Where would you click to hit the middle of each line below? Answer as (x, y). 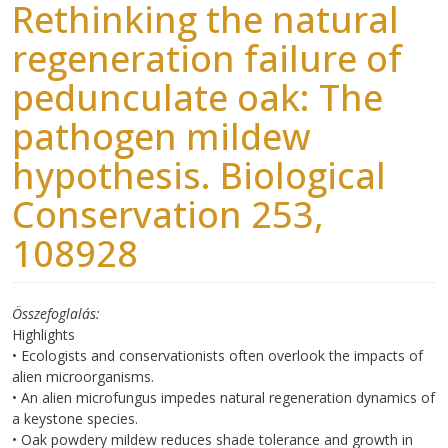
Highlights (43, 334)
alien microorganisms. (83, 376)
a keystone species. (75, 418)
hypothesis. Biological (199, 175)
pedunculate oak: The (197, 97)
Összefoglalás (54, 313)
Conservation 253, (168, 214)
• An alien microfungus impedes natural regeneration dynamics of (223, 397)
